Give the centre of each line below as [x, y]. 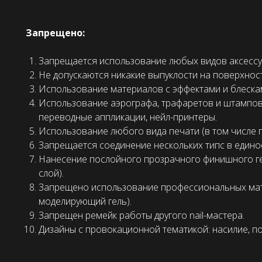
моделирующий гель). [85, 201]
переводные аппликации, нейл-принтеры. [128, 117]
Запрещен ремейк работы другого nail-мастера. [142, 216]
